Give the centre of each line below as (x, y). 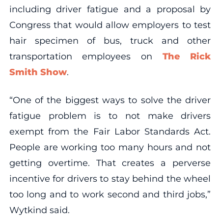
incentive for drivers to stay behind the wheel (110, 179)
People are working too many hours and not (110, 147)
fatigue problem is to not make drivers (110, 116)
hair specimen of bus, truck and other (110, 41)
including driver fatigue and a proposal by (110, 9)
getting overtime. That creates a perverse (110, 163)
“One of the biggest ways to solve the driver (110, 100)
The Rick (187, 56)
